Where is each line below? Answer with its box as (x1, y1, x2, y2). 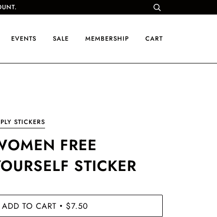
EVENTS (11, 34, 36, 43)
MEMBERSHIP (85, 34, 129, 43)
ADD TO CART (1, 200, 57, 212)
